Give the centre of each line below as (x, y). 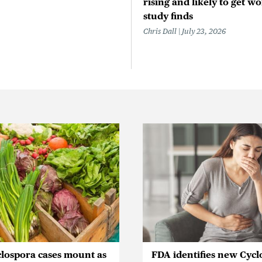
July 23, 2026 (204, 31)
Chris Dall (160, 31)
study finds (168, 16)
